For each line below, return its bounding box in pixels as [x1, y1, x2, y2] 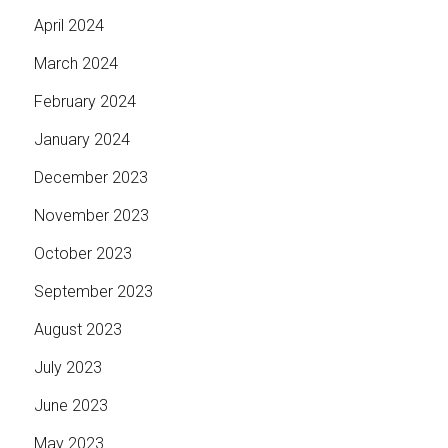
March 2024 [33, 54, 118, 74]
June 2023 [33, 396, 108, 416]
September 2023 [33, 282, 153, 302]
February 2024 [33, 92, 136, 112]
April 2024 [33, 16, 104, 36]
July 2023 [33, 358, 102, 378]
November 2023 [33, 206, 149, 226]
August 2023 [33, 320, 122, 340]
